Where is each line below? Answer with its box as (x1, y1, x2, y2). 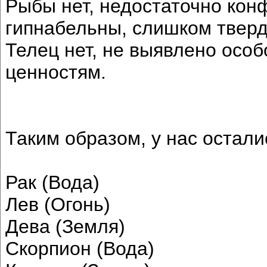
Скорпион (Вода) (5, 237, 154, 259)
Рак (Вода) (5, 171, 100, 193)
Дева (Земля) (5, 215, 125, 237)
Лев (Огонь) (5, 193, 110, 215)
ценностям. (5, 61, 106, 83)
